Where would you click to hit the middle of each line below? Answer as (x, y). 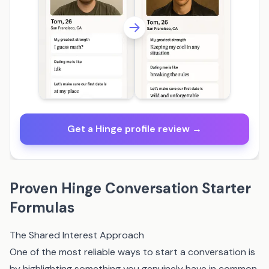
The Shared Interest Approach (77, 235)
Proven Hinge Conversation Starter (130, 188)
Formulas (42, 207)
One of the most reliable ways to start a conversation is (132, 252)
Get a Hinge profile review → (134, 129)
